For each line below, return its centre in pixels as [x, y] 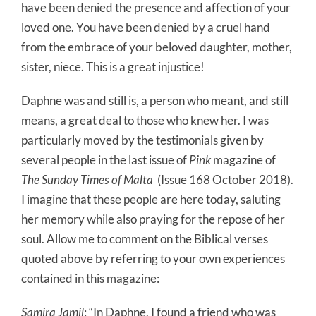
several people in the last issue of [105, 160]
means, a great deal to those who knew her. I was [145, 121]
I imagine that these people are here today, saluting [151, 200]
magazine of [243, 160]
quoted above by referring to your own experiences [153, 259]
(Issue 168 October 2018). [225, 180]
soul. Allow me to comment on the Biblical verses [145, 239]
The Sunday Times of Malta [87, 180]
